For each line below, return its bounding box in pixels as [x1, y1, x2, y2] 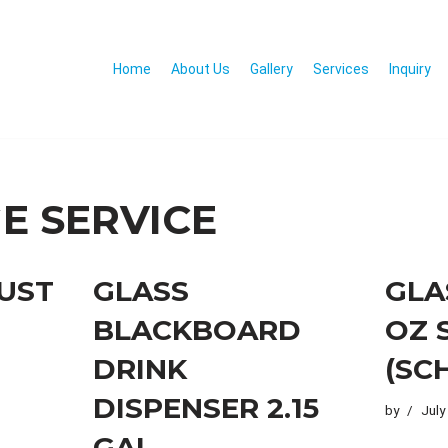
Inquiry [389, 60, 431, 77]
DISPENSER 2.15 [92, 390, 319, 425]
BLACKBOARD [92, 312, 301, 347]
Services [313, 60, 369, 77]
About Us [171, 60, 230, 77]
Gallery [250, 60, 293, 77]
